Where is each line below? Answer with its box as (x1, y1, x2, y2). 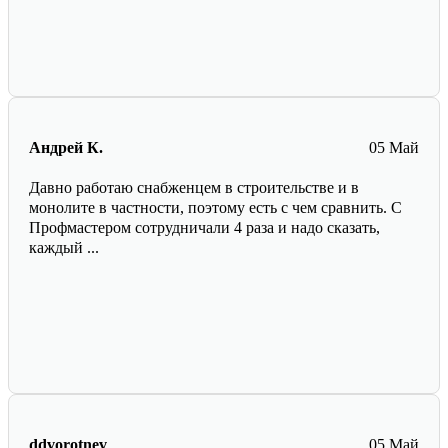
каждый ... (29, 239, 99, 257)
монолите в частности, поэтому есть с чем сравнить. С (29, 199, 402, 217)
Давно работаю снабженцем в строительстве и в (29, 179, 359, 197)
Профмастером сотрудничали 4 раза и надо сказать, (29, 219, 380, 237)
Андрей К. (29, 139, 103, 157)
